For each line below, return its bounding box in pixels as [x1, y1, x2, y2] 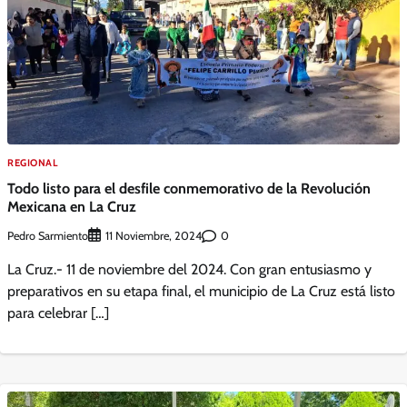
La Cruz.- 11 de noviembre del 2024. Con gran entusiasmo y [7, 261, 372, 279]
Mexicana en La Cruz [7, 197, 136, 216]
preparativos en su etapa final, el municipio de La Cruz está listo [7, 283, 395, 301]
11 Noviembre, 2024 [105, 229, 202, 243]
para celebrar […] [7, 304, 109, 323]
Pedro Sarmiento [7, 228, 88, 243]
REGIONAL [7, 155, 57, 169]
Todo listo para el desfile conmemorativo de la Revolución [7, 179, 371, 198]
